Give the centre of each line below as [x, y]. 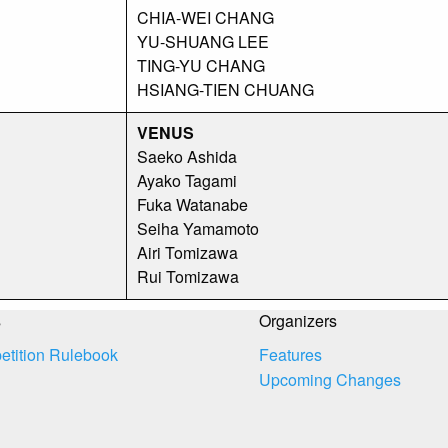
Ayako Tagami [187, 180]
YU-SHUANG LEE [203, 41]
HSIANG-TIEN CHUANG [225, 89]
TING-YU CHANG [201, 65]
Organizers [298, 320]
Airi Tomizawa [187, 252]
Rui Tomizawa [188, 276]
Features [290, 354]
